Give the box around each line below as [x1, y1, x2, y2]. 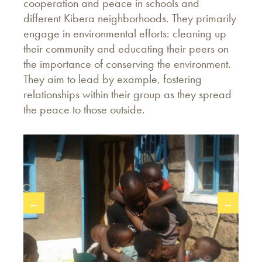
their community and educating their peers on [23, 41, 229, 56]
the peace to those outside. [23, 102, 145, 117]
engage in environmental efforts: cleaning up [23, 26, 226, 41]
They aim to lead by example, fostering [23, 71, 202, 87]
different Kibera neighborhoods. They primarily [23, 11, 236, 26]
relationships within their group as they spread [23, 87, 232, 102]
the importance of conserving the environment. [23, 56, 231, 71]
